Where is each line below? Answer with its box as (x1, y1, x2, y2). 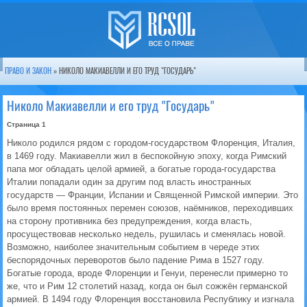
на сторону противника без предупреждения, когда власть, (7, 216, 252, 226)
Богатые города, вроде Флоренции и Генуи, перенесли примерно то (7, 268, 288, 278)
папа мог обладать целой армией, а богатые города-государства (7, 164, 275, 174)
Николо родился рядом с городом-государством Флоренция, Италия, (7, 138, 295, 148)
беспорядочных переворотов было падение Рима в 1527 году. (7, 255, 265, 265)
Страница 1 (7, 121, 46, 128)
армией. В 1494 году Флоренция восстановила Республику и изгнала (7, 294, 294, 304)
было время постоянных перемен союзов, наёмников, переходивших (7, 203, 293, 213)
